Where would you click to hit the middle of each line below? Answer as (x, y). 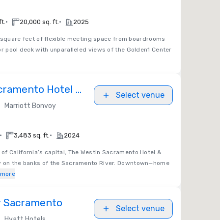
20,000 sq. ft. (39, 22)
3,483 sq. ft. (32, 135)
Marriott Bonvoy (30, 106)
